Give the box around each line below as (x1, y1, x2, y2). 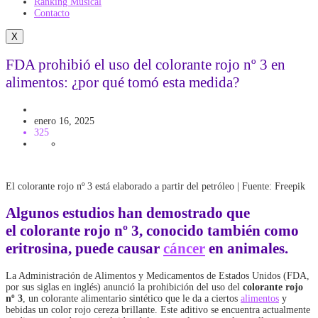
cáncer (163, 240, 205, 258)
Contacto (34, 8, 70, 18)
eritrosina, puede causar (6, 240, 163, 258)
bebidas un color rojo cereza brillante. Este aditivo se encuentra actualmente (6, 304, 310, 315)
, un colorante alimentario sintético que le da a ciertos (23, 292, 241, 304)
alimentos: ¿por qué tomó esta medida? (6, 74, 239, 92)
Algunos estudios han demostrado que (6, 204, 250, 222)
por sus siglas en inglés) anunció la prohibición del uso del (6, 281, 243, 292)
